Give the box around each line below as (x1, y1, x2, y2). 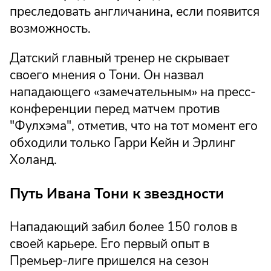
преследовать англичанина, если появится (10, 3, 260, 21)
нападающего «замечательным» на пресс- (10, 83, 256, 101)
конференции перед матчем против (10, 100, 220, 118)
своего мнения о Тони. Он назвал (10, 67, 204, 84)
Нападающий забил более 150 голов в (10, 218, 237, 235)
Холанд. (10, 151, 57, 169)
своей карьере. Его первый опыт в (10, 235, 209, 252)
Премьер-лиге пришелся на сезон (10, 252, 209, 269)
